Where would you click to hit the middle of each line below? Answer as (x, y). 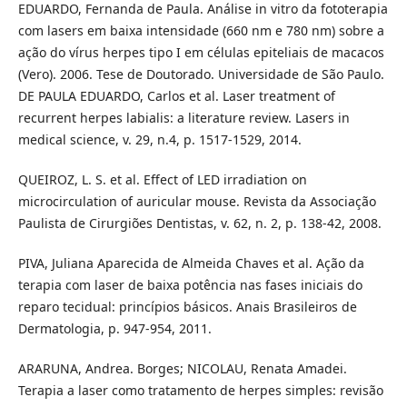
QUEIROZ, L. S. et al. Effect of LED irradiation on (162, 180)
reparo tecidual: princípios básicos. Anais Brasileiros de (187, 307)
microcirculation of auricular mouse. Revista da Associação (197, 202)
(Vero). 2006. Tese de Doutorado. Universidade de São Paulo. (201, 74)
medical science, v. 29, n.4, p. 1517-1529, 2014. (159, 140)
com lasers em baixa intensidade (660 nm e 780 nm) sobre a (201, 31)
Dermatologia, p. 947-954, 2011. (114, 329)
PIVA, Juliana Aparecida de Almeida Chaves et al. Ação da (191, 263)
